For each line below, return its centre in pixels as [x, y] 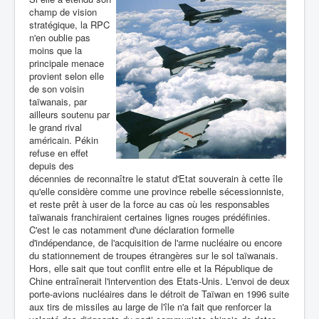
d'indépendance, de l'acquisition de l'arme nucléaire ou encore [156, 242]
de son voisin [57, 89]
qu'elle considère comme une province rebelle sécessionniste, [157, 191]
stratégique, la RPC [69, 25]
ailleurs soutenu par [69, 114]
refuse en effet [59, 153]
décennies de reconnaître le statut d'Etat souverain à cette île [156, 178]
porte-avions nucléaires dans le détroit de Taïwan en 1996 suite [159, 294]
